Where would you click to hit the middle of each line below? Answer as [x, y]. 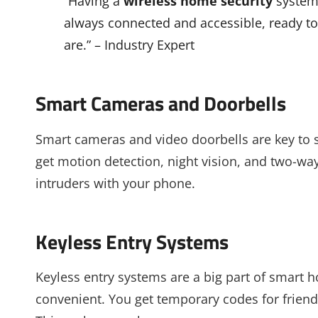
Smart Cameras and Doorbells [161, 104]
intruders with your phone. [115, 183]
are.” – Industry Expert [129, 45]
